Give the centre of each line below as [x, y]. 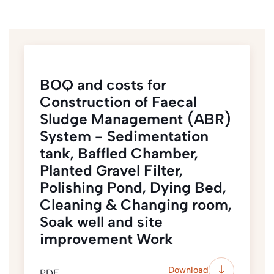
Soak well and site [101, 221]
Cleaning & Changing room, [136, 204]
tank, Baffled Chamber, [119, 153]
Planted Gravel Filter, [111, 170]
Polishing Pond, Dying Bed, [133, 187]
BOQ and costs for [103, 84]
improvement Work [106, 239]
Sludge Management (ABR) [136, 119]
